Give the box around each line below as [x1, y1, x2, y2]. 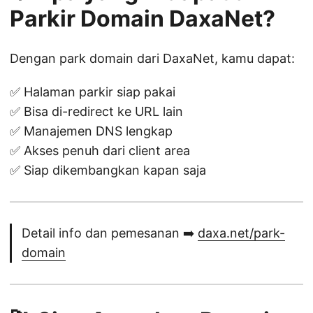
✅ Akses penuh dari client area [10, 143, 190, 159]
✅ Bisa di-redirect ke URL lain [10, 104, 183, 119]
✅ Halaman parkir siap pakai [10, 85, 175, 100]
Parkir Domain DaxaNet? [10, 5, 275, 33]
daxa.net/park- [198, 226, 285, 241]
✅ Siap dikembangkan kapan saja [10, 163, 206, 178]
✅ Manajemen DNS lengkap [10, 124, 173, 139]
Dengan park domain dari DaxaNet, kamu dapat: [10, 51, 295, 66]
